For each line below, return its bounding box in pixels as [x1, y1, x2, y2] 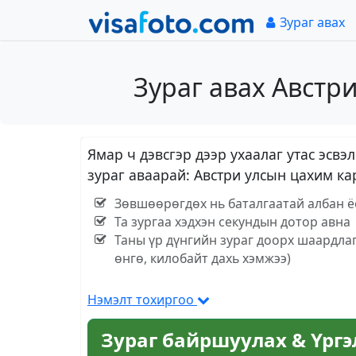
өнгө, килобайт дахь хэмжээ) [114, 250, 291, 268]
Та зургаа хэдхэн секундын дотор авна [114, 213, 350, 231]
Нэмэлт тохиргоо [87, 291, 197, 309]
